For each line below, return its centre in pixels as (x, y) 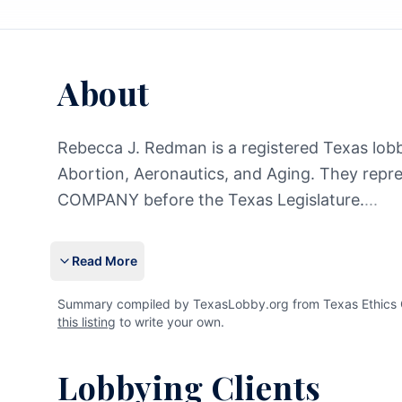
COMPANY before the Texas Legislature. (211, 200)
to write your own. (170, 322)
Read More (105, 261)
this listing (87, 322)
